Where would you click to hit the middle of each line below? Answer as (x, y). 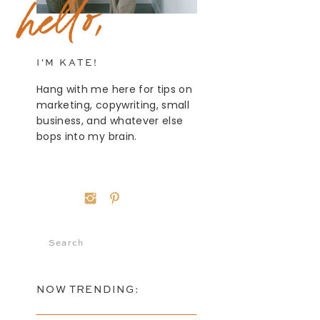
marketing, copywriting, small (113, 105)
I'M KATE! (67, 63)
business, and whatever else (110, 121)
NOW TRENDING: (88, 290)
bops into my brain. (88, 136)
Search (63, 242)
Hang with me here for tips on (115, 89)
